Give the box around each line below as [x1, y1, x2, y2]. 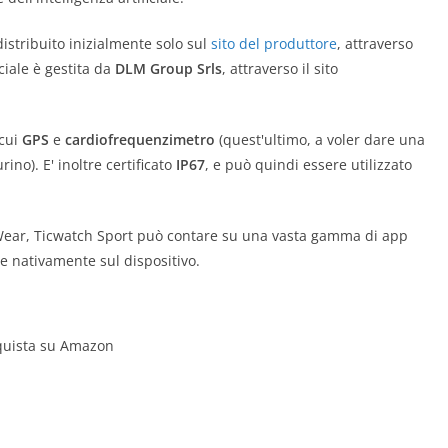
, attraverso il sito [222, 59, 338, 78]
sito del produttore [211, 34, 337, 53]
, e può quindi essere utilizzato [205, 155, 412, 174]
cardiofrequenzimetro [65, 130, 215, 149]
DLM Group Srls [115, 59, 222, 78]
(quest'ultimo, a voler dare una [215, 130, 425, 149]
